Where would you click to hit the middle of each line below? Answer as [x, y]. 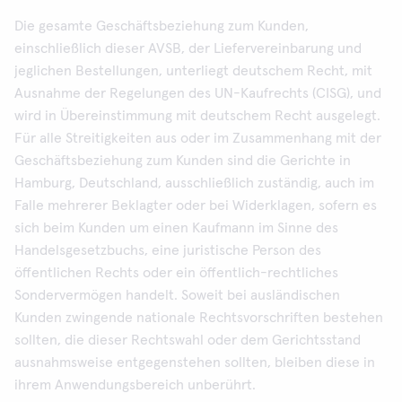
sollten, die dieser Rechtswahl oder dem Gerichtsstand [188, 340]
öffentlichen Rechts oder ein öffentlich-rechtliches [176, 273]
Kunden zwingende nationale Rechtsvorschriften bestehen [199, 318]
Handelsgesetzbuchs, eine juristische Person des [168, 250]
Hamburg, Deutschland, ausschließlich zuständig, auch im [194, 183]
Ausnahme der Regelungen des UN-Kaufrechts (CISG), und [198, 93]
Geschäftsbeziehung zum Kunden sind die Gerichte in [183, 161]
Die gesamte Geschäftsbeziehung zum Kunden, [162, 26]
